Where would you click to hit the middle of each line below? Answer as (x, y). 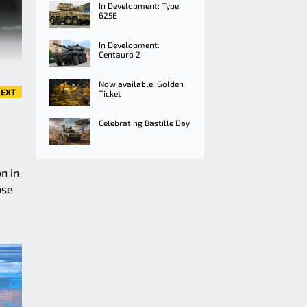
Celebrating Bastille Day (144, 123)
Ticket (110, 93)
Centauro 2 (120, 54)
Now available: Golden (141, 84)
